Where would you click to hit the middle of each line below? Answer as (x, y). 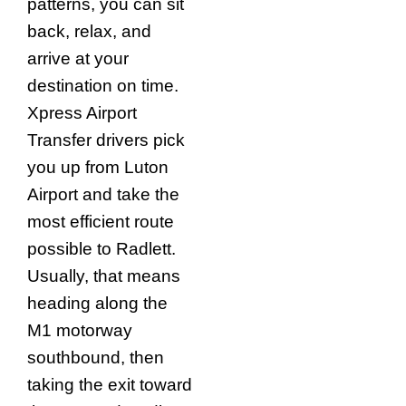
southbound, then (96, 358)
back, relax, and (89, 31)
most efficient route (101, 222)
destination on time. (103, 86)
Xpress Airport (82, 113)
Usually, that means (104, 276)
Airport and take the (103, 194)
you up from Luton (98, 167)
